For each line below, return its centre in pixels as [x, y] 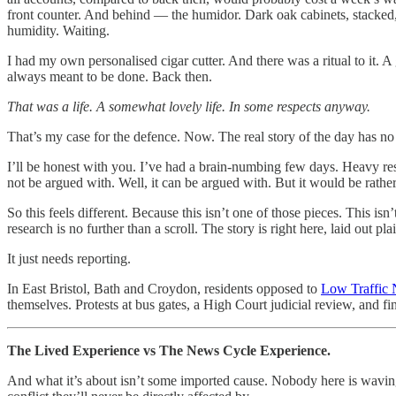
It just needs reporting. [69, 258]
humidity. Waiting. [58, 30]
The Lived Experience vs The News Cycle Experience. [169, 350]
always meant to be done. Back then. [110, 76]
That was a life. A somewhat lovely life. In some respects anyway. [189, 106]
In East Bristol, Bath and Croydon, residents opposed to [164, 288]
